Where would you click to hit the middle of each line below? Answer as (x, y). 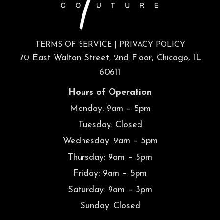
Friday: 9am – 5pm (110, 174)
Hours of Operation (110, 93)
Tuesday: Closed (110, 125)
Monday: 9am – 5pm (110, 109)
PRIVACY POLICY (152, 45)
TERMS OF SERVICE (73, 45)
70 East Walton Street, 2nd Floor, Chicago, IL (110, 58)
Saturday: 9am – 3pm (110, 190)
